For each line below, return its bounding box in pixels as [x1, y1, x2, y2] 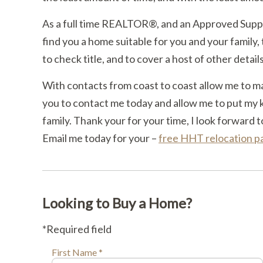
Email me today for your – [42, 131, 159, 144]
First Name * [51, 246, 103, 258]
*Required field [42, 222, 112, 235]
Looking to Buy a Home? [42, 194, 192, 211]
